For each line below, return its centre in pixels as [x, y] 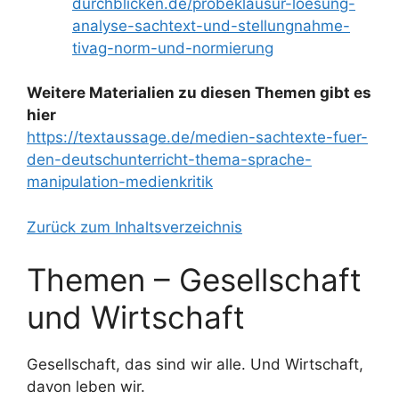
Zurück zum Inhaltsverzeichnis [134, 227]
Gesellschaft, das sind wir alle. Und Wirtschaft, [195, 364]
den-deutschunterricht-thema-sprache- [169, 159]
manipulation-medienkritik [120, 182]
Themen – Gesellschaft [194, 280]
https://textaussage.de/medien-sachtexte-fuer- [197, 137]
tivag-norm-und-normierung [173, 48]
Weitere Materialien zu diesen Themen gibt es [199, 93]
